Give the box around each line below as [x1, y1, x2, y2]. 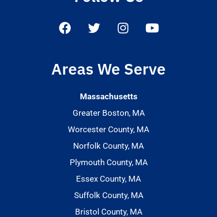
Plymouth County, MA [69, 157, 148, 168]
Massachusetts [79, 92, 138, 102]
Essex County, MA [76, 174, 141, 184]
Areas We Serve [51, 59, 166, 79]
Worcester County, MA [68, 124, 149, 135]
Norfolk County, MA [73, 141, 144, 151]
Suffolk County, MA [74, 190, 143, 201]
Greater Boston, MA [72, 108, 145, 118]
